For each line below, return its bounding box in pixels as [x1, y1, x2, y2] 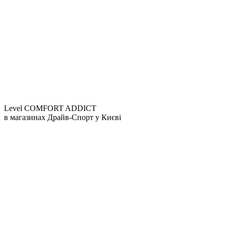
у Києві [95, 112, 121, 122]
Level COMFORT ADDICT [4, 103, 96, 112]
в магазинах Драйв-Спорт [4, 112, 95, 122]
